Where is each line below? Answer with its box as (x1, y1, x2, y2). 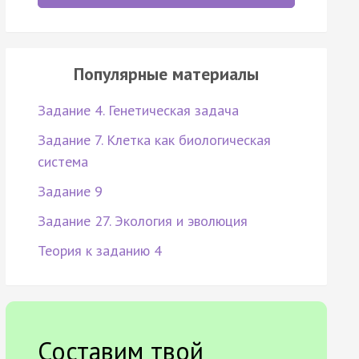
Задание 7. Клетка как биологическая (37, 131, 271, 150)
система (37, 152, 88, 171)
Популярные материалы (73, 63, 259, 86)
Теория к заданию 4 (37, 241, 162, 260)
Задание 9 (37, 182, 103, 201)
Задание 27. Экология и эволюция (37, 212, 248, 231)
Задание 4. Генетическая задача (37, 101, 239, 120)
